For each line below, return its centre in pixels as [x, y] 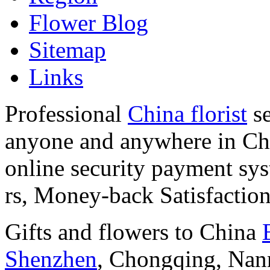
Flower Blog [89, 22]
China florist [187, 113]
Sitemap [67, 49]
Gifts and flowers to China [133, 231]
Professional [66, 113]
